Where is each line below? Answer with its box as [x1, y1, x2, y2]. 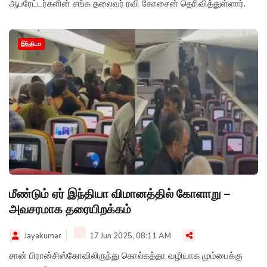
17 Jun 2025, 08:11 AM [88, 230, 171, 241]
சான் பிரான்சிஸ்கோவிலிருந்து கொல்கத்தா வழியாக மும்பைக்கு [9, 249, 243, 262]
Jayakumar [24, 230, 61, 241]
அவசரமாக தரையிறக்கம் [9, 201, 131, 218]
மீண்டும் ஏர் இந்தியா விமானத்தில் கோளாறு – [9, 185, 230, 202]
